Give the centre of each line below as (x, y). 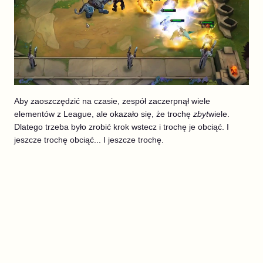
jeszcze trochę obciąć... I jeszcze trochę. (89, 140)
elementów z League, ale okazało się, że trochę (104, 114)
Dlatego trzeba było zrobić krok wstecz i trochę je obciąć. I (122, 127)
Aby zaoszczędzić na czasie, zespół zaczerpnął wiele (112, 101)
